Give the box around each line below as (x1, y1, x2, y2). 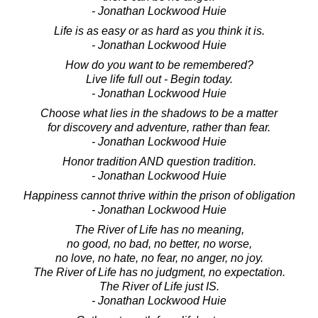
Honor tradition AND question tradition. (62, 155, 256, 168)
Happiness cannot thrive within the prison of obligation (23, 189, 295, 202)
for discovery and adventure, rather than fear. (48, 121, 270, 133)
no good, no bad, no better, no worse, (66, 237, 252, 250)
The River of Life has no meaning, (74, 223, 244, 236)
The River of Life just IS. (99, 280, 219, 292)
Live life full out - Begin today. (85, 72, 233, 85)
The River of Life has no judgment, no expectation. (33, 265, 285, 278)
